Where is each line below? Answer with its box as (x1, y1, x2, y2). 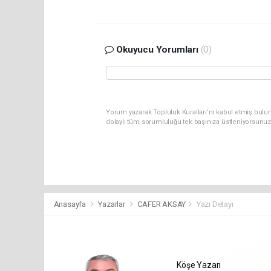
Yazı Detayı (196, 199, 233, 209)
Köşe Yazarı (177, 260, 221, 270)
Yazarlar (98, 199, 127, 209)
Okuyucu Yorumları (114, 44, 201, 55)
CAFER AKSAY (137, 199, 186, 209)
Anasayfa (53, 199, 88, 209)
